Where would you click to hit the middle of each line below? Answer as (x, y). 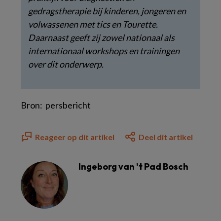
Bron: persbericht (56, 105)
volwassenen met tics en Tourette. (93, 24)
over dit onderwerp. (66, 64)
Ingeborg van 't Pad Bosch (133, 166)
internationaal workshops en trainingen (104, 51)
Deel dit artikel (166, 137)
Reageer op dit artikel (75, 137)
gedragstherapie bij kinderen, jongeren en (107, 11)
